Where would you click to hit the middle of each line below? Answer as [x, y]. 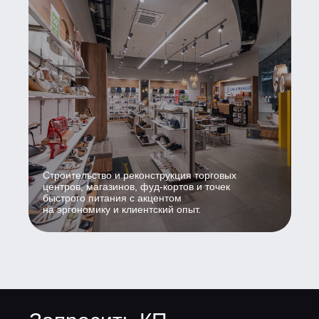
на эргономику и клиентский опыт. [121, 209]
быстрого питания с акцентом [112, 198]
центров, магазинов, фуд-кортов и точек [136, 186]
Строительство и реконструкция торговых [139, 175]
